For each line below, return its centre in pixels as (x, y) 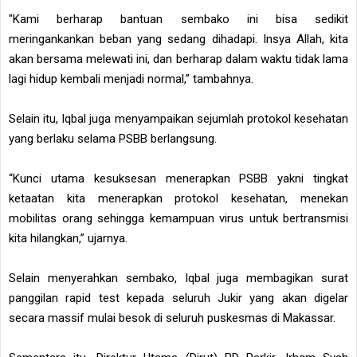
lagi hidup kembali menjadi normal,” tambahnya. (131, 78)
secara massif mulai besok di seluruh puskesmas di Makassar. (172, 318)
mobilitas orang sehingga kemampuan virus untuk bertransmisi (178, 218)
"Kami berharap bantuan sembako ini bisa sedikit (178, 19)
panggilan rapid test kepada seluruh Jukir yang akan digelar (178, 298)
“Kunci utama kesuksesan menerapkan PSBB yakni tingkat (178, 178)
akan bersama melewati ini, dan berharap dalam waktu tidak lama (178, 59)
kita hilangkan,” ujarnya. (68, 238)
